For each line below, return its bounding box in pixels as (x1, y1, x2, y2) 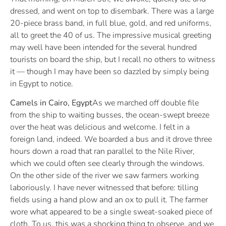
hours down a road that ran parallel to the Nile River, (10, 146, 195, 157)
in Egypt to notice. (10, 78, 73, 89)
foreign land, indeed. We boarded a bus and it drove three (10, 134, 212, 145)
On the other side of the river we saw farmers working (10, 170, 199, 182)
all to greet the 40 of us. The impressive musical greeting (10, 29, 211, 41)
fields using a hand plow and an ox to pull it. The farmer (10, 194, 208, 206)
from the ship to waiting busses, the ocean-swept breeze (10, 109, 209, 121)
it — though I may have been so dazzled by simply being (10, 66, 209, 77)
